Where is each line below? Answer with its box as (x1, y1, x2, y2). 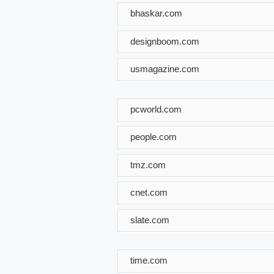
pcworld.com (130, 103, 182, 114)
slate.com (130, 214, 169, 225)
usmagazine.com (130, 63, 199, 74)
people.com (130, 131, 177, 142)
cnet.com (130, 187, 168, 198)
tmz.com (130, 159, 166, 170)
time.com (130, 254, 168, 265)
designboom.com (130, 35, 199, 46)
